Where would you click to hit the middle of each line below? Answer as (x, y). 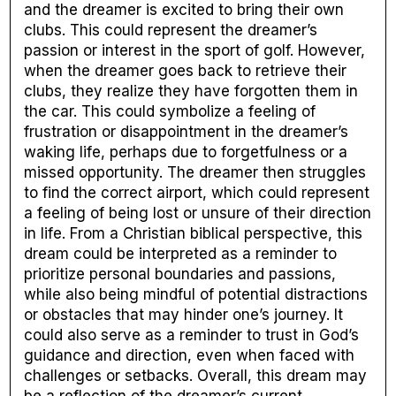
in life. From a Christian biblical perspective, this (194, 233)
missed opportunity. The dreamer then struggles (195, 172)
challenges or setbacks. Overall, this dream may (196, 375)
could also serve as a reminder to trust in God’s (192, 335)
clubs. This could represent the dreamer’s (171, 30)
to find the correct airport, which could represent (197, 192)
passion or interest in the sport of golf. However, (195, 50)
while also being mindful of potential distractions (196, 294)
